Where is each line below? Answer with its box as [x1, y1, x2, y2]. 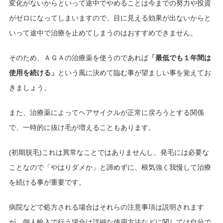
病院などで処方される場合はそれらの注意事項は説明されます [8, 203, 204, 212]
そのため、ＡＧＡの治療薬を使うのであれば [8, 54, 148, 62]
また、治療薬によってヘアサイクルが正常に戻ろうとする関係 [8, 109, 204, 117]
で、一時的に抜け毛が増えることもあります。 [8, 123, 155, 132]
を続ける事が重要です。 [8, 178, 86, 187]
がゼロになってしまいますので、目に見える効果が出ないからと [8, 14, 211, 22]
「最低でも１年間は [148, 54, 211, 62]
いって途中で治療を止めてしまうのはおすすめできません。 [8, 29, 197, 37]
